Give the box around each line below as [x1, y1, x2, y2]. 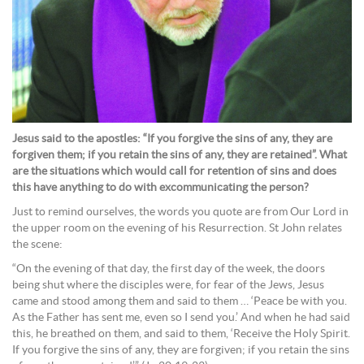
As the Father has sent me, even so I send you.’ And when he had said [12, 312, 350, 324]
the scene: [12, 239, 63, 251]
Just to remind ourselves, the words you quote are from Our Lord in [12, 206, 349, 219]
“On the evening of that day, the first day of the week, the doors [12, 263, 325, 275]
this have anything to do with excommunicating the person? [12, 182, 309, 194]
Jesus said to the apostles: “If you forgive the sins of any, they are [12, 133, 332, 145]
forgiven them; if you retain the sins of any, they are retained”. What [12, 149, 347, 162]
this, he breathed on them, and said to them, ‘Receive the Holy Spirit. [12, 328, 350, 340]
